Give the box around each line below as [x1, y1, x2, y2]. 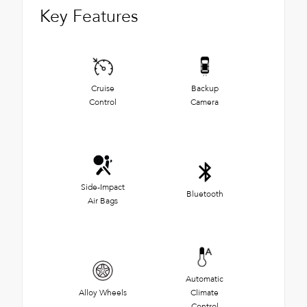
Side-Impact [80, 181, 125, 193]
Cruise [90, 82, 114, 94]
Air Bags [87, 195, 118, 206]
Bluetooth [186, 188, 223, 199]
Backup [191, 82, 219, 94]
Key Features [40, 4, 138, 28]
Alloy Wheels [78, 286, 127, 298]
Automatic [186, 273, 223, 284]
